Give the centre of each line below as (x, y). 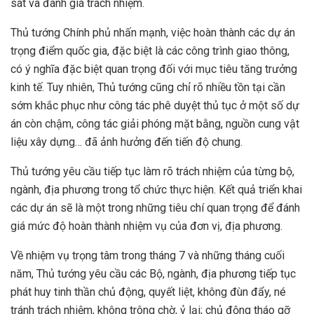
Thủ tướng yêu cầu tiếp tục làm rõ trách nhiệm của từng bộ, (152, 171)
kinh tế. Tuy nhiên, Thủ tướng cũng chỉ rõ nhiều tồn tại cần (148, 87)
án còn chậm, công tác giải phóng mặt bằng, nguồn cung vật (155, 123)
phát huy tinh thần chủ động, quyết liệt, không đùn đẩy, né (148, 292)
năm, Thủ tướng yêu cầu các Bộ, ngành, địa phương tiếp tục (153, 273)
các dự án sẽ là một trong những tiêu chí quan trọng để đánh (155, 207)
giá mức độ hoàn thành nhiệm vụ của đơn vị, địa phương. (146, 226)
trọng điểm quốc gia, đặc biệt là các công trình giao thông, (150, 50)
